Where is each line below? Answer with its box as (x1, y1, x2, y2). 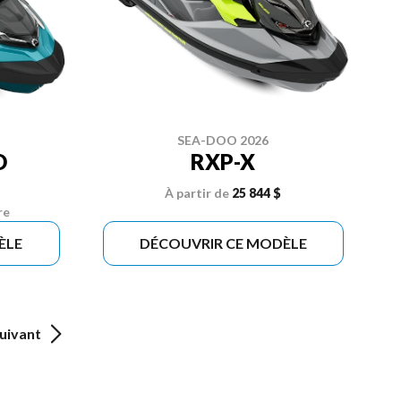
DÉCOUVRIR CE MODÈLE (139, 234, 307, 252)
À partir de (165, 184, 230, 200)
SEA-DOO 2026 (177, 132, 269, 148)
